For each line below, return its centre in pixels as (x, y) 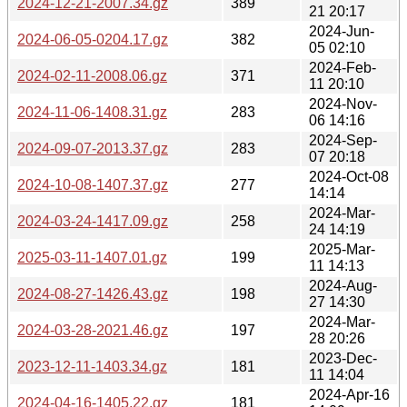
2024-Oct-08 (349, 176)
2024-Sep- (343, 140)
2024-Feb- (342, 67)
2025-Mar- (342, 249)
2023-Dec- (343, 358)
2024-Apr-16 (349, 394)
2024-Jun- (342, 31)
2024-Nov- (343, 104)
